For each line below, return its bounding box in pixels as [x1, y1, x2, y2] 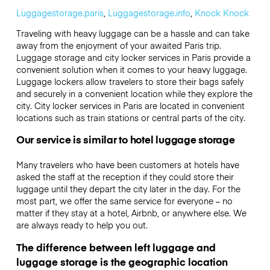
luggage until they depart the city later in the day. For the [16, 183, 240, 195]
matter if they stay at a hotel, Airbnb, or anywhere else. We [16, 207, 246, 219]
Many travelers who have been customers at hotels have [16, 159, 239, 171]
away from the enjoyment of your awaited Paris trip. [16, 39, 221, 52]
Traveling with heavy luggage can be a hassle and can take [16, 27, 250, 40]
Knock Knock [194, 6, 249, 19]
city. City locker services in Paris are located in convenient [16, 99, 245, 112]
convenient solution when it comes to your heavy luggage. [16, 63, 247, 76]
